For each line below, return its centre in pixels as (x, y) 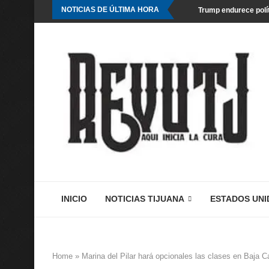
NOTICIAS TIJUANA (145, 199)
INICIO (74, 199)
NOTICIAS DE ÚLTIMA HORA (110, 10)
